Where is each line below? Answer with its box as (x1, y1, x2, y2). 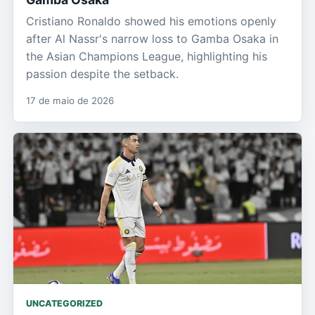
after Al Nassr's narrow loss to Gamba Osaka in (26, 32, 278, 46)
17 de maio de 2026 (26, 95, 114, 107)
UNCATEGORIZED (26, 298, 103, 309)
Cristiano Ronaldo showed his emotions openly (26, 14, 276, 29)
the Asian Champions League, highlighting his (26, 49, 267, 64)
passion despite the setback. (26, 67, 179, 82)
